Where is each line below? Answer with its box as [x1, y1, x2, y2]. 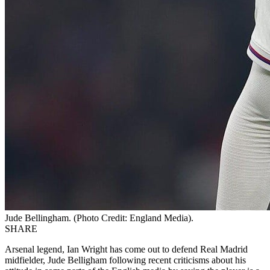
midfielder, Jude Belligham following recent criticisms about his [5, 254, 246, 265]
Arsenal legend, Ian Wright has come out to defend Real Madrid [5, 243, 248, 254]
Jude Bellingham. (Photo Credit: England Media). [5, 212, 193, 223]
